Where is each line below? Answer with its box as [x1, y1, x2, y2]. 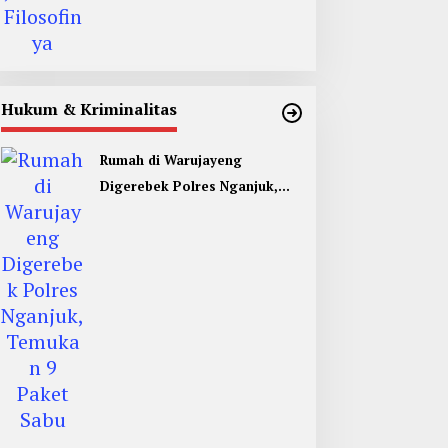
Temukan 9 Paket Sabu [99, 203, 250, 222]
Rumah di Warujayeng [99, 151, 242, 170]
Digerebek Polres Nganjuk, [99, 177, 278, 196]
